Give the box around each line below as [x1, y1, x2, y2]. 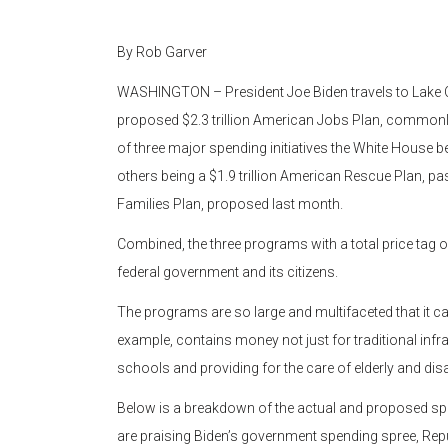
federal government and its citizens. [117, 264, 338, 281]
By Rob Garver [117, 44, 207, 61]
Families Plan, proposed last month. [117, 196, 343, 213]
